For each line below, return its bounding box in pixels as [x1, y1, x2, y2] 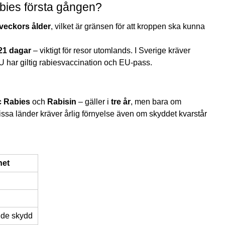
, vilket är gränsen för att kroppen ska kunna [51, 22, 205, 31]
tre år [111, 97, 131, 106]
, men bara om [131, 97, 181, 106]
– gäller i [76, 97, 111, 106]
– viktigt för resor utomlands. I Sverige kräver [31, 46, 190, 55]
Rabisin [47, 97, 76, 106]
